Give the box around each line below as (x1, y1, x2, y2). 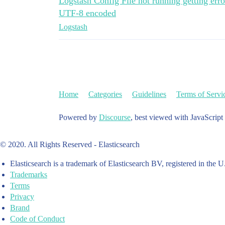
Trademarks (10, 170, 47, 179)
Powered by (59, 113, 99, 122)
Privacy (10, 192, 34, 201)
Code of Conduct (10, 214, 65, 223)
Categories (88, 90, 122, 98)
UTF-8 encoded (59, 8, 116, 18)
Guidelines (132, 90, 166, 98)
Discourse (99, 113, 131, 122)
